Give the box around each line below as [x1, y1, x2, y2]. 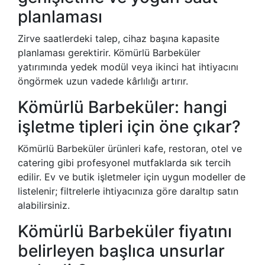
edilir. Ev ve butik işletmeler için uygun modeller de [18, 171, 245, 183]
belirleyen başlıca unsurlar [18, 241, 225, 261]
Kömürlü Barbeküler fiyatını [18, 221, 232, 242]
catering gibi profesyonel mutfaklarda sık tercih [18, 157, 231, 169]
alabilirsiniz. [18, 199, 70, 212]
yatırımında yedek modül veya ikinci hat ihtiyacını [18, 61, 238, 73]
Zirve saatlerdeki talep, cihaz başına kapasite [18, 33, 219, 45]
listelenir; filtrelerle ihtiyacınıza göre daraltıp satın [18, 185, 238, 198]
